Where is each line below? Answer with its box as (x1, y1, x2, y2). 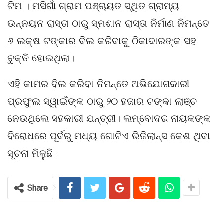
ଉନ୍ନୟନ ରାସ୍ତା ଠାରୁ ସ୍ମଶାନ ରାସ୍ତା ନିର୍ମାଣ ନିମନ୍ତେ (7, 17, 209, 29)
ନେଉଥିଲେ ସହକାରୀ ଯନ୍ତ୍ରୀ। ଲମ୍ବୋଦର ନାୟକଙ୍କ (7, 112, 211, 124)
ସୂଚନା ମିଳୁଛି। (7, 147, 57, 159)
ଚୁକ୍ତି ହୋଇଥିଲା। (7, 52, 74, 63)
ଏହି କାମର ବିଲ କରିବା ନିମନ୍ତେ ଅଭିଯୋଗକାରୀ (7, 78, 189, 89)
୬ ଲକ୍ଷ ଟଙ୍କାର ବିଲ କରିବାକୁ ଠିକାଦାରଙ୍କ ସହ (7, 35, 196, 46)
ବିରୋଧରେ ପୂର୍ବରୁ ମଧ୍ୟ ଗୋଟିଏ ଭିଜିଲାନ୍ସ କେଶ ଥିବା (7, 130, 210, 141)
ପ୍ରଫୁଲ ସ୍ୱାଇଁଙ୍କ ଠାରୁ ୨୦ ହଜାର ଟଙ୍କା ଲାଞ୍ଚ (7, 95, 197, 107)
